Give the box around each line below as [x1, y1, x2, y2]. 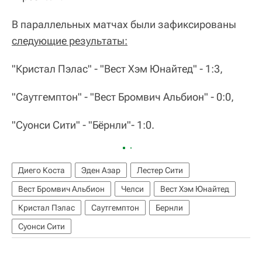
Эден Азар [81, 166, 120, 175]
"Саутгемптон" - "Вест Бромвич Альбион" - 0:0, [12, 91, 234, 104]
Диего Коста [18, 166, 65, 175]
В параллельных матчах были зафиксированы [12, 18, 236, 31]
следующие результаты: [12, 35, 127, 47]
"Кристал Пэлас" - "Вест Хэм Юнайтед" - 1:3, [12, 63, 223, 75]
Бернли [156, 203, 183, 213]
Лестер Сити [137, 166, 183, 175]
